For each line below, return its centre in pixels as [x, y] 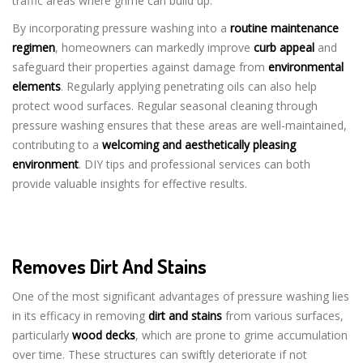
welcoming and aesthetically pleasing [199, 144]
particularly [42, 335]
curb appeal [284, 47]
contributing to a [57, 144]
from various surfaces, [283, 315]
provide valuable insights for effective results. [130, 183]
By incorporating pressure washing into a [121, 28]
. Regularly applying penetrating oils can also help [189, 86]
